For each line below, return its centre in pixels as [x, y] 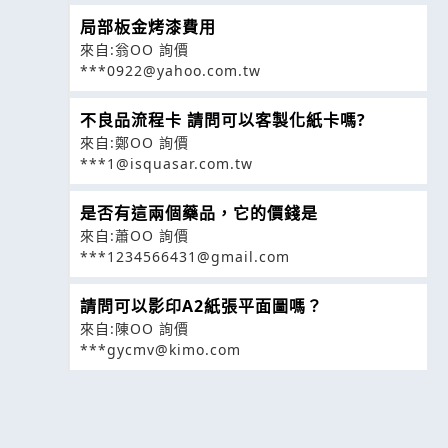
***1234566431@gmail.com [185, 257]
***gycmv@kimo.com [160, 350]
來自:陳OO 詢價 [134, 329]
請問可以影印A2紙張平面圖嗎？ [201, 306]
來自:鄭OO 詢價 [134, 143]
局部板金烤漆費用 [148, 27]
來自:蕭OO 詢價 [134, 236]
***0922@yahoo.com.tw [170, 71]
